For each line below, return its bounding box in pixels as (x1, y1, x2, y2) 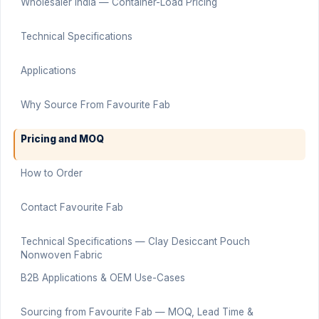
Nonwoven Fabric (20, 249, 103, 261)
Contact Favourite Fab (20, 202, 123, 214)
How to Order (20, 167, 83, 179)
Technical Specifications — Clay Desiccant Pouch (20, 236, 250, 248)
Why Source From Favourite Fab (20, 99, 170, 111)
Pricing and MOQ (20, 133, 104, 145)
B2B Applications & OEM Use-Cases (20, 272, 185, 284)
